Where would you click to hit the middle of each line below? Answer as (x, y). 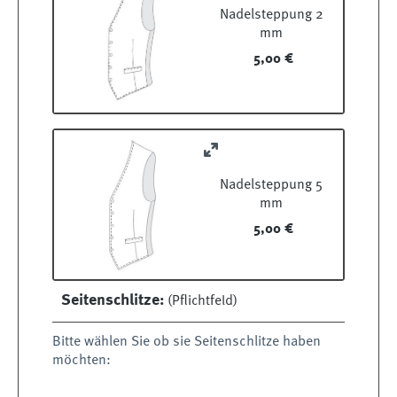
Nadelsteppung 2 (271, 16)
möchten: (82, 361)
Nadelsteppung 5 (271, 186)
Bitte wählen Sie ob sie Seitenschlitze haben (187, 343)
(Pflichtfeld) (201, 302)
